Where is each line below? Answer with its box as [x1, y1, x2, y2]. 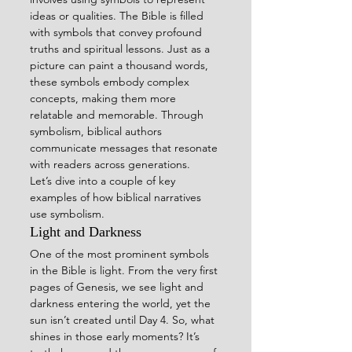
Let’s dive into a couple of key [30, 173, 178, 188]
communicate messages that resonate [30, 140, 221, 155]
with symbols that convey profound [30, 24, 205, 39]
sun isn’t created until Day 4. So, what [30, 312, 218, 327]
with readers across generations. [30, 156, 190, 171]
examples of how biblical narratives [30, 189, 204, 204]
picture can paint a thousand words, [30, 57, 211, 72]
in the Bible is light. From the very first [30, 262, 221, 277]
